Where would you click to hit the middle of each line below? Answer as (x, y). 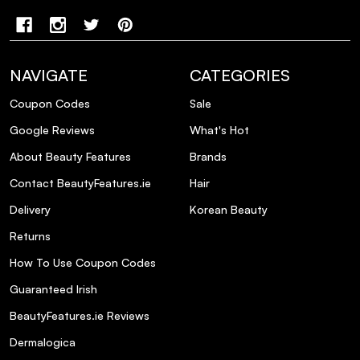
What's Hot (219, 130)
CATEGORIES (240, 76)
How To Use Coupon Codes (83, 263)
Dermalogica (43, 342)
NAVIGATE (49, 76)
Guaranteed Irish (53, 289)
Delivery (30, 210)
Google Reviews (52, 130)
